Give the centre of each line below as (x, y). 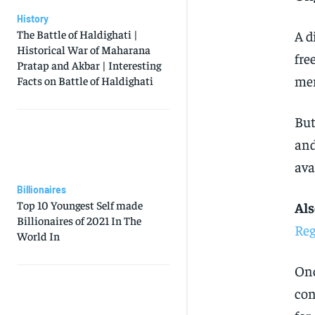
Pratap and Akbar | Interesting (89, 65)
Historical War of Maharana (84, 50)
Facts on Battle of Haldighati (85, 81)
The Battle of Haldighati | (77, 34)
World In (38, 236)
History (33, 19)
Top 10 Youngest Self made (80, 205)
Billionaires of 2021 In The (79, 220)
